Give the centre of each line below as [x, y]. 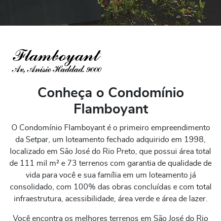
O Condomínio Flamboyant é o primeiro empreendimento [110, 128]
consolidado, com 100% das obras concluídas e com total [110, 187]
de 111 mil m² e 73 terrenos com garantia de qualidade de [110, 164]
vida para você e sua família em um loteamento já [110, 175]
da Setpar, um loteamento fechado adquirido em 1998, [110, 140]
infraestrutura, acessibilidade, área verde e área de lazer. [110, 199]
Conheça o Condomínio [110, 93]
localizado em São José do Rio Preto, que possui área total [110, 152]
